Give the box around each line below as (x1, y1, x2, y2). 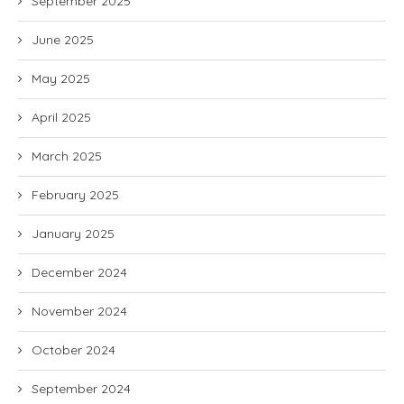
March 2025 (32, 148, 102, 164)
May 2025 (32, 70, 90, 87)
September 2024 (32, 381, 131, 397)
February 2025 (32, 187, 119, 203)
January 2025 (32, 225, 115, 242)
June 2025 (32, 32, 94, 48)
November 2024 (32, 303, 127, 319)
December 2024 (32, 264, 127, 280)
